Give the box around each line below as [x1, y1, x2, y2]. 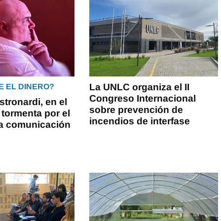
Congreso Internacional [89, 93, 196, 104]
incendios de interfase [89, 115, 190, 126]
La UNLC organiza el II [89, 81, 190, 92]
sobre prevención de [89, 104, 184, 115]
